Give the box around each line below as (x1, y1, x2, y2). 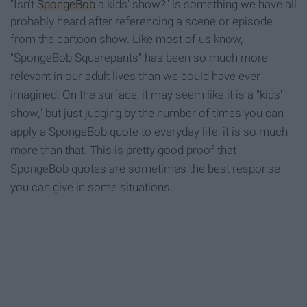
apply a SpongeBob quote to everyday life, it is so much (10, 125, 288, 139)
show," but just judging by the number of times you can (10, 106, 284, 121)
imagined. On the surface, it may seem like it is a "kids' (10, 88, 282, 102)
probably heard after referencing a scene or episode (10, 14, 273, 29)
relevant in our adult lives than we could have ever (10, 69, 260, 84)
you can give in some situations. (10, 180, 173, 195)
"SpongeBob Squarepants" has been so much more (10, 51, 268, 65)
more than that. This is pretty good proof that (10, 143, 236, 158)
